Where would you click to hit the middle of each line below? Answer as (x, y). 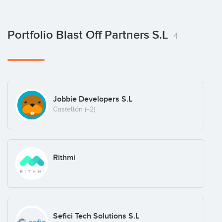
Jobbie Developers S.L (92, 99)
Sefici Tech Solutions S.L (96, 216)
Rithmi (64, 158)
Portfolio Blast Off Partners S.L (89, 35)
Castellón (68, 110)
